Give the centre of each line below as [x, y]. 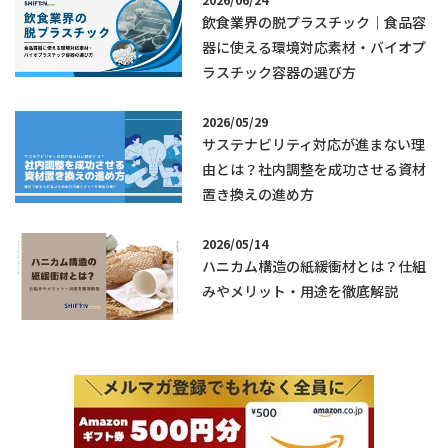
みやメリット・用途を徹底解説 [300, 290]
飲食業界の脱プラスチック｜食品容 [314, 22]
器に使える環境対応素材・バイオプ [314, 47]
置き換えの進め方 [258, 193]
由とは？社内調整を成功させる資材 [314, 168]
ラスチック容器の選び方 [279, 72]
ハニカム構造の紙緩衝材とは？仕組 [314, 265]
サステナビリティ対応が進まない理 [314, 143]
